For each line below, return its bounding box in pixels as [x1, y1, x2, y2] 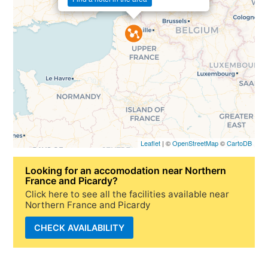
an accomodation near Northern [80, 164, 227, 176]
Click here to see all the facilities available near [25, 188, 230, 200]
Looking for [25, 164, 81, 176]
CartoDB [226, 138, 252, 148]
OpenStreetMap [172, 138, 218, 148]
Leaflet [140, 138, 160, 148]
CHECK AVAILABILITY [34, 222, 125, 233]
